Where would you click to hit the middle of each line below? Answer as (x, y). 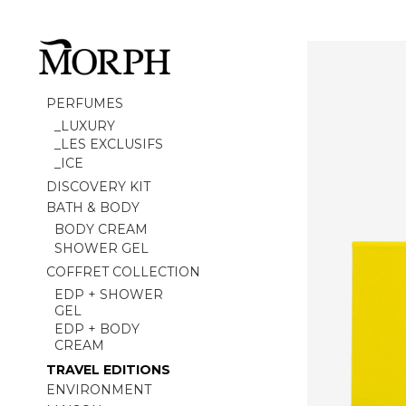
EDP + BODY (97, 329)
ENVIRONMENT (99, 390)
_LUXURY (84, 126)
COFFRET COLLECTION (124, 272)
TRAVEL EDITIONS (109, 369)
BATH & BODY (93, 207)
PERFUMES (85, 104)
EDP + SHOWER (108, 294)
